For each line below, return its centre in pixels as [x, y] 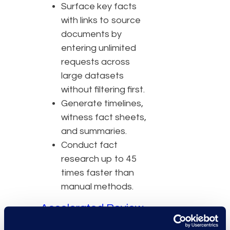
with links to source [101, 21]
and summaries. [95, 131]
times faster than [98, 173]
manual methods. [98, 187]
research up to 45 [99, 159]
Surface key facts [99, 7]
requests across [95, 62]
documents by [91, 34]
